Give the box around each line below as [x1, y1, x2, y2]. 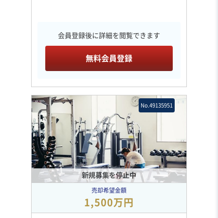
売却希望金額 [91, 187, 127, 193]
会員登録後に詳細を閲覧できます [58, 32, 160, 39]
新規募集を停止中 [82, 171, 136, 179]
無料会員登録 [86, 54, 132, 62]
